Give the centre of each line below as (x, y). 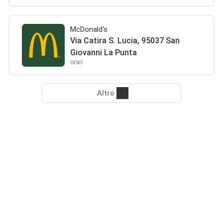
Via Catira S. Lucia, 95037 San (125, 41)
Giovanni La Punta (104, 53)
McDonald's (89, 29)
